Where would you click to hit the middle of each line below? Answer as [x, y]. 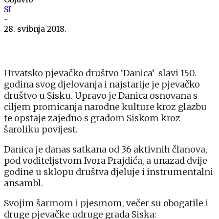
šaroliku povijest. [41, 129]
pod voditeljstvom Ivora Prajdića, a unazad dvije [106, 160]
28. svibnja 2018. [35, 29]
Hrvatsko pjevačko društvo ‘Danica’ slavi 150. [100, 73]
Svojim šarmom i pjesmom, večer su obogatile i [106, 203]
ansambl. [23, 183]
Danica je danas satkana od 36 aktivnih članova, [106, 149]
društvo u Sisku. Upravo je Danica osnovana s [101, 95]
